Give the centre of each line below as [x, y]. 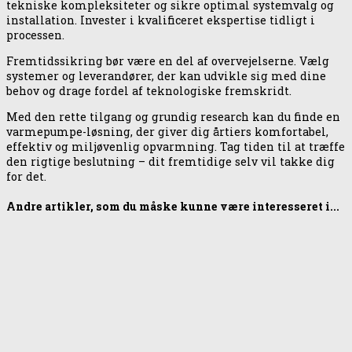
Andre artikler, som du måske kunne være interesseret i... [173, 206]
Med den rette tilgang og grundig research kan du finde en [173, 117]
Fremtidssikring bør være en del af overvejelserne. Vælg [168, 61]
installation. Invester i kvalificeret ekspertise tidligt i [161, 20]
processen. [35, 35]
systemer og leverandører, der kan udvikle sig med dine [166, 76]
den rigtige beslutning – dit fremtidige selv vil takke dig [170, 162]
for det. [26, 177]
